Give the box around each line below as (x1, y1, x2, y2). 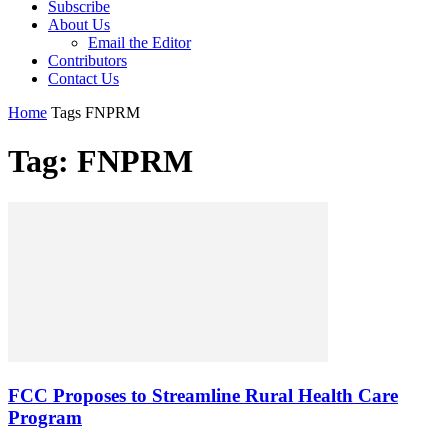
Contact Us (48, 70, 119, 87)
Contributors (48, 52, 127, 69)
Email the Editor (88, 34, 191, 51)
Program (8, 406, 82, 428)
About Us (48, 16, 110, 33)
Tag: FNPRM (8, 143, 193, 180)
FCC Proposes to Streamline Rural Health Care (8, 384, 398, 406)
